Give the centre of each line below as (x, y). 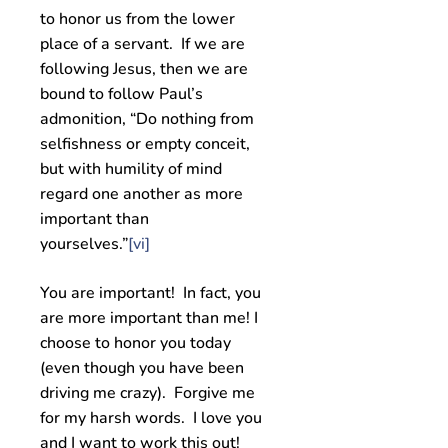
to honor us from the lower (137, 19)
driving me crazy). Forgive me (147, 393)
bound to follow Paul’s (121, 94)
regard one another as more (141, 194)
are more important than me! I (149, 318)
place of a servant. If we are (142, 44)
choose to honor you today (135, 343)
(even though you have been (142, 368)
